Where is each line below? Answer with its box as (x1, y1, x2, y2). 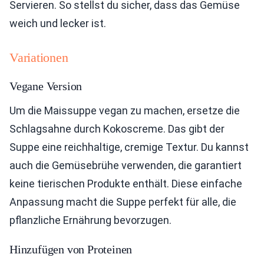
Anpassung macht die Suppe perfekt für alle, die (9, 196, 236, 208)
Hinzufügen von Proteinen (9, 243, 133, 256)
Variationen (9, 50, 68, 65)
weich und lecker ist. (9, 17, 106, 29)
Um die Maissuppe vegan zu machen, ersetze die (9, 104, 240, 117)
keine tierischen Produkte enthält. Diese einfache (9, 177, 242, 190)
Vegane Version (9, 80, 82, 93)
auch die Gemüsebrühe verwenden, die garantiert (9, 159, 242, 171)
